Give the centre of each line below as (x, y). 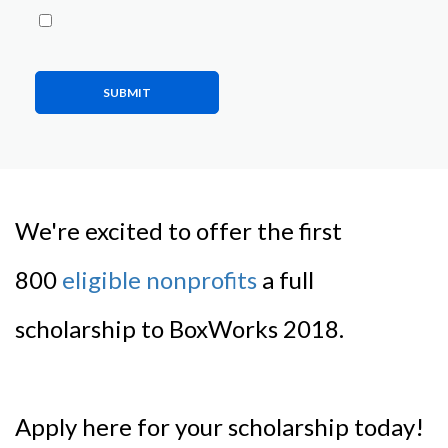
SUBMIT (127, 92)
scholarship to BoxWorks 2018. (179, 329)
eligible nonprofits (159, 280)
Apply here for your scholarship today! (219, 427)
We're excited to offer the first (178, 231)
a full (288, 280)
